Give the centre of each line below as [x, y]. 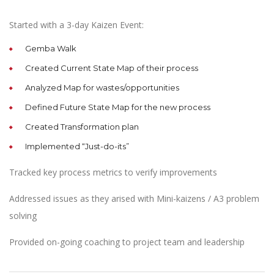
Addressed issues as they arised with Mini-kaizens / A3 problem [134, 198]
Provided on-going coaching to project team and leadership [127, 242]
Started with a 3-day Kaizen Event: [76, 24]
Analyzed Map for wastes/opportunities [102, 87]
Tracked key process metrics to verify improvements [113, 172]
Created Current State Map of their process [112, 68]
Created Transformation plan [82, 126]
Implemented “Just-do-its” [77, 146]
